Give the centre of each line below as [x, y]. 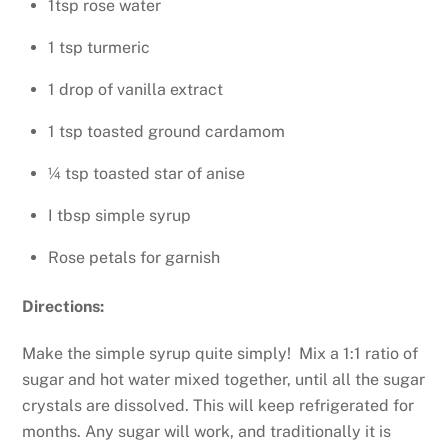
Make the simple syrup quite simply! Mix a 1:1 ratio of [220, 353]
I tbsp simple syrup [119, 216]
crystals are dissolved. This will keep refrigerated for [218, 405]
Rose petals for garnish [134, 258]
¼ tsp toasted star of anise [146, 174]
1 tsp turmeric [99, 48]
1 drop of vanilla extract [135, 90]
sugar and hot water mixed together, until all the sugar [224, 379]
